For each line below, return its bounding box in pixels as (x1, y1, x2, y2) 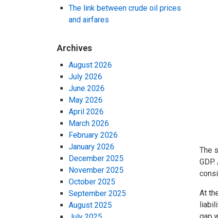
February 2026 (69, 130, 118, 140)
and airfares (69, 15, 109, 24)
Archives (57, 43, 92, 54)
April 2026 (69, 107, 104, 117)
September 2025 (69, 189, 126, 199)
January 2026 (69, 142, 114, 152)
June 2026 (69, 84, 105, 93)
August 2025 (69, 200, 112, 210)
